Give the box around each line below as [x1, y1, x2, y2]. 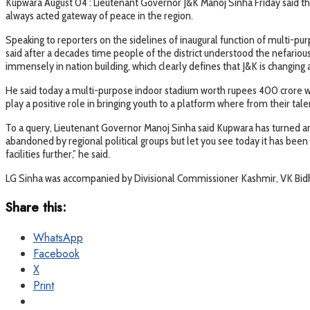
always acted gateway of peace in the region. [6, 9, 193, 23]
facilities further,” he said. [6, 147, 110, 161]
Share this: [6, 198, 66, 217]
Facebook [33, 245, 80, 262]
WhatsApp [33, 229, 83, 246]
